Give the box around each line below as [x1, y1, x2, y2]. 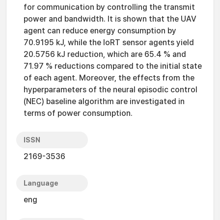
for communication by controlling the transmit [24, 2, 195, 12]
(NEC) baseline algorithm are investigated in [24, 97, 185, 106]
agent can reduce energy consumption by [24, 26, 176, 35]
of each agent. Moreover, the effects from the [24, 73, 194, 82]
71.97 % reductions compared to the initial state [24, 61, 202, 71]
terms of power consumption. [24, 109, 133, 118]
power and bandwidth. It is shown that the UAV [24, 14, 196, 24]
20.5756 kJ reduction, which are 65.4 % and [24, 50, 186, 59]
